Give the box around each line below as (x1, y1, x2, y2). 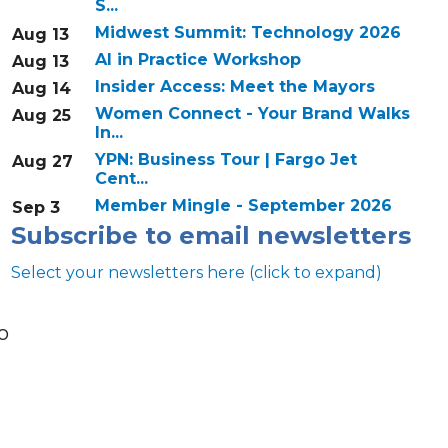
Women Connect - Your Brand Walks (94, 104, 410, 124)
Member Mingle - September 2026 (94, 196, 392, 216)
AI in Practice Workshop (94, 50, 301, 70)
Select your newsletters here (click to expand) (10, 263, 382, 283)
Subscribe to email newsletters (10, 221, 411, 251)
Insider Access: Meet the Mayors (94, 77, 375, 97)
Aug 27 (11, 152, 73, 172)
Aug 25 (11, 106, 71, 126)
